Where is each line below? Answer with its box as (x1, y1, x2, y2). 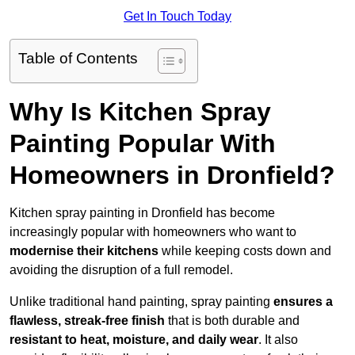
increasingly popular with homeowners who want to (10, 225, 296, 239)
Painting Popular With (10, 129, 276, 158)
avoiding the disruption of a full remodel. (10, 263, 233, 277)
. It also (258, 333, 298, 347)
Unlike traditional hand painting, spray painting (10, 295, 273, 309)
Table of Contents (18, 50, 138, 67)
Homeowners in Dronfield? (10, 161, 335, 190)
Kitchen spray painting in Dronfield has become (10, 206, 275, 220)
